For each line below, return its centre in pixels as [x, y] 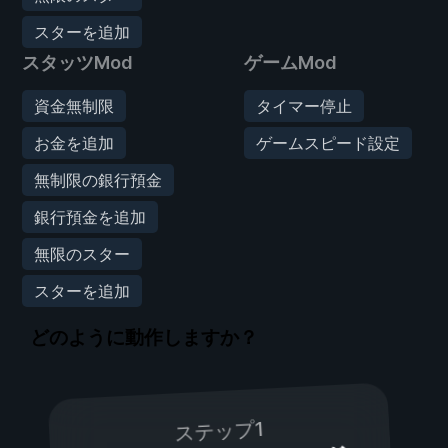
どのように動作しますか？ [144, 338]
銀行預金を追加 [90, 216]
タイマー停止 [304, 105]
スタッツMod [77, 62]
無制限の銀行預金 [98, 179]
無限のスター [82, 253]
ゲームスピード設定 [328, 142]
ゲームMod [290, 62]
